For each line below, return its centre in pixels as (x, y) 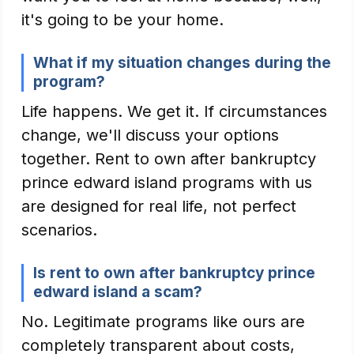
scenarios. (59, 230)
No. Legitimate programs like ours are (163, 322)
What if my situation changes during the (182, 63)
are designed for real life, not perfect (159, 206)
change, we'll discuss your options (150, 135)
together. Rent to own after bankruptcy (169, 159)
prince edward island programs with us (167, 183)
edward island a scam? (118, 292)
